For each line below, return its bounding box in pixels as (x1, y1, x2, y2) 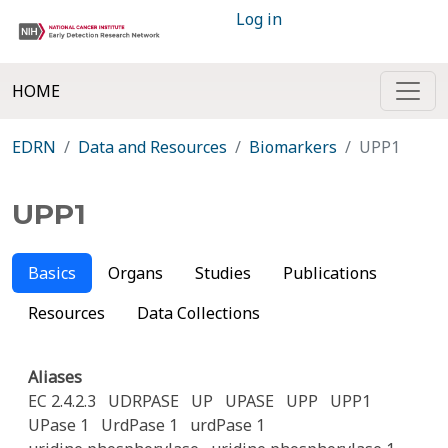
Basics (28, 262, 76, 284)
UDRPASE (108, 390, 179, 412)
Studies (195, 262, 251, 284)
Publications (283, 262, 377, 284)
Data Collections (137, 302, 260, 324)
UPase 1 (28, 414, 89, 436)
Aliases (28, 366, 82, 388)
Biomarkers (249, 136, 337, 158)
